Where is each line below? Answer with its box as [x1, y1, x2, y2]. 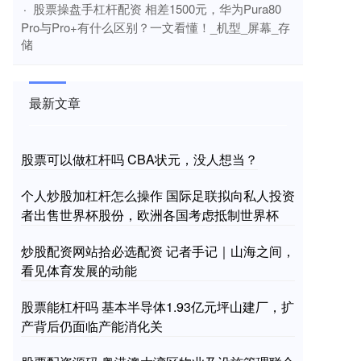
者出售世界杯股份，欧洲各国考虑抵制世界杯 [21, 205, 279, 225]
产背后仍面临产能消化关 [21, 317, 163, 336]
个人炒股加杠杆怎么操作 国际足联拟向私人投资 [21, 186, 295, 205]
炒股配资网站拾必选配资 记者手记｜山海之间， [21, 242, 295, 261]
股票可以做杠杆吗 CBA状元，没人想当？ [21, 150, 258, 169]
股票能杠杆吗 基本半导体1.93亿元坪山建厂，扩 [21, 297, 294, 317]
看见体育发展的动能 [21, 261, 137, 280]
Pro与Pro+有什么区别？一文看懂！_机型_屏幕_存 [21, 19, 290, 36]
